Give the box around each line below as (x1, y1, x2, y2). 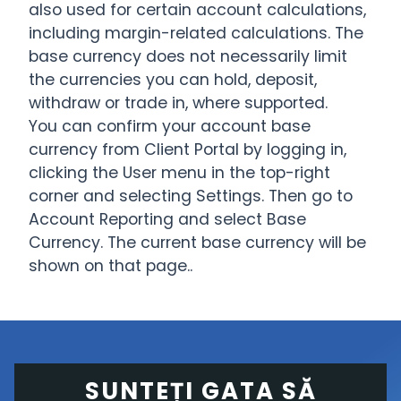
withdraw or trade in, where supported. (29, 92, 328, 114)
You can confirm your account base (29, 115, 311, 137)
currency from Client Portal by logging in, (29, 139, 346, 160)
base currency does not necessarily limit (29, 46, 347, 67)
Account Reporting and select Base (29, 209, 306, 230)
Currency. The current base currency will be (29, 232, 366, 253)
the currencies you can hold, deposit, (29, 69, 317, 90)
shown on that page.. (29, 255, 192, 277)
